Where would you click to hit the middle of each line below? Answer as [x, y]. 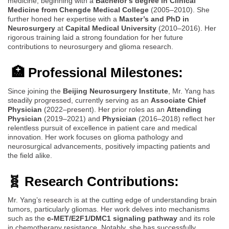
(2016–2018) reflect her [176, 118]
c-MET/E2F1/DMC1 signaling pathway [112, 218]
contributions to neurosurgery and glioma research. [90, 46]
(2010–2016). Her [186, 28]
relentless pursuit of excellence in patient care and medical [102, 128]
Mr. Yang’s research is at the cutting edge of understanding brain [112, 200]
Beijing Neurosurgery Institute [116, 91]
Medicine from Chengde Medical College [78, 9]
